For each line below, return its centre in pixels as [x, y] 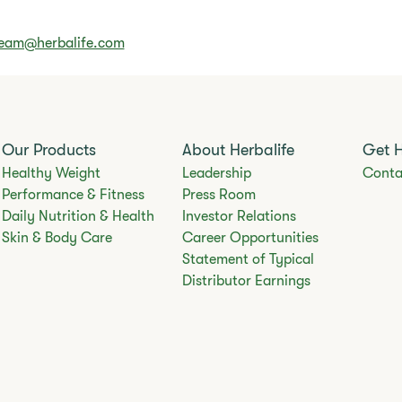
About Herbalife [238, 149]
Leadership [216, 173]
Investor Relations [239, 216]
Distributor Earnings [246, 280]
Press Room [218, 194]
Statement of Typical [248, 259]
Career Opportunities [250, 237]
